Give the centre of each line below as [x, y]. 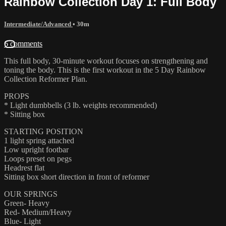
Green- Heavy [27, 203]
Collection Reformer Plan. [46, 79]
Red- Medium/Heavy [38, 212]
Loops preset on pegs [38, 158]
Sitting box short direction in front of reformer [77, 177]
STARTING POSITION [44, 131]
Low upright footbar [36, 149]
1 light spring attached [39, 140]
